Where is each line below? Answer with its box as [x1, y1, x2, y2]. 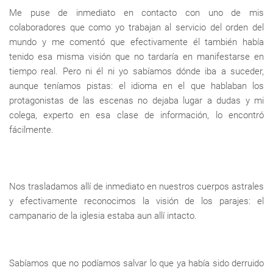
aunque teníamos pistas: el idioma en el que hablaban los [9, 80, 264, 92]
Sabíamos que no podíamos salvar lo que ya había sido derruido [9, 258, 264, 269]
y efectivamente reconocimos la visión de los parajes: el [9, 196, 264, 207]
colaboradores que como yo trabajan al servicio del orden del [9, 22, 264, 34]
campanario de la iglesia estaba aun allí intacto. [9, 210, 197, 222]
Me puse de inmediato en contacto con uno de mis [9, 7, 264, 19]
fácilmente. [9, 124, 54, 136]
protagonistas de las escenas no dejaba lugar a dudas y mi [9, 95, 264, 107]
